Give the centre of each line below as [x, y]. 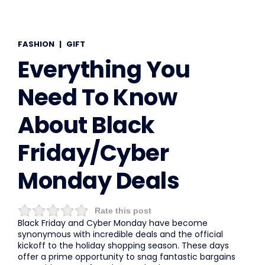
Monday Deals [98, 180]
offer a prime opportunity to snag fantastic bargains [127, 256]
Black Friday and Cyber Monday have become [113, 223]
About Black [86, 125]
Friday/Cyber [93, 153]
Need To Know [97, 97]
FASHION [36, 44]
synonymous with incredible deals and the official [120, 234]
